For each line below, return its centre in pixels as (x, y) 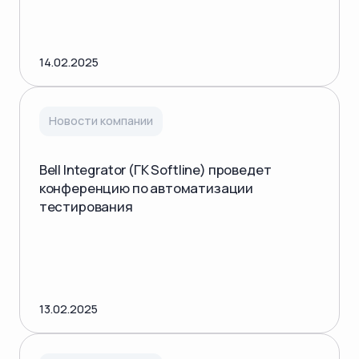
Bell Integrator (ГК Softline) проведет (155, 169)
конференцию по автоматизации (146, 188)
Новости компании (101, 121)
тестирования (86, 206)
